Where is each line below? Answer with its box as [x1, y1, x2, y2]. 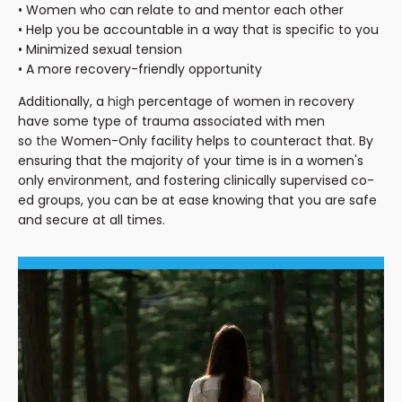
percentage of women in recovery [135, 92, 354, 110]
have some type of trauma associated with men [18, 111, 325, 130]
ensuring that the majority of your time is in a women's [18, 151, 363, 170]
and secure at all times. [18, 210, 169, 229]
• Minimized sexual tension [18, 39, 182, 58]
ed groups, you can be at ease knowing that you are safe [18, 190, 377, 209]
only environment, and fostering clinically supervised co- [18, 170, 374, 189]
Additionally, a [18, 92, 108, 110]
